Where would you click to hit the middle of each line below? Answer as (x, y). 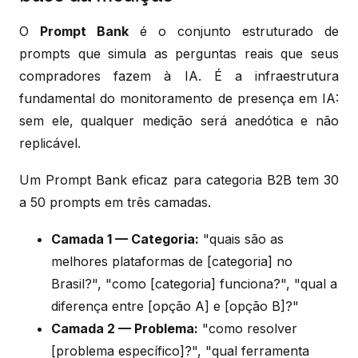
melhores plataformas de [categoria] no (172, 261)
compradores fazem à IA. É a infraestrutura (179, 76)
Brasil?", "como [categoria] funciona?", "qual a (194, 283)
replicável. (50, 143)
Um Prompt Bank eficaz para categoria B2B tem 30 (179, 179)
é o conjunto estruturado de (234, 31)
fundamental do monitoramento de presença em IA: (179, 98)
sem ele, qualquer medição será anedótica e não (179, 120)
